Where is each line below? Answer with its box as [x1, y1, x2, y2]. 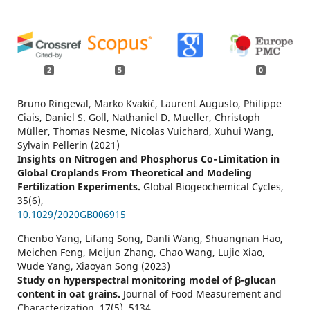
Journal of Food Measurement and [122, 287, 282, 301]
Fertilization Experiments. [17, 180, 143, 194]
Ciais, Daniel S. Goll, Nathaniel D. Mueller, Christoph [17, 111, 260, 125]
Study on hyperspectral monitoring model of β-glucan [17, 273, 276, 287]
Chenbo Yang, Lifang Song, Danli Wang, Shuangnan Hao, [17, 232, 283, 246]
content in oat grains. [17, 287, 123, 301]
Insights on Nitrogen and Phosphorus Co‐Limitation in [17, 152, 280, 166]
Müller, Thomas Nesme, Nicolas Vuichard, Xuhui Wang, [17, 125, 274, 138]
